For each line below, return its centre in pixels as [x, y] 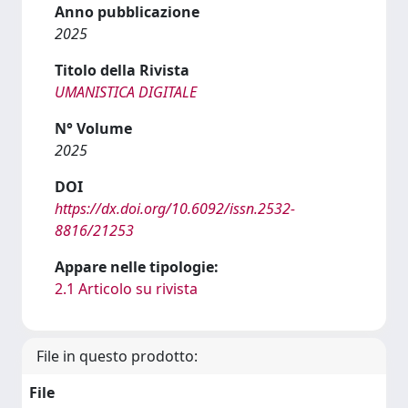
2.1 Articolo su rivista [126, 288]
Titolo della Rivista [122, 70]
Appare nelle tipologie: [137, 266]
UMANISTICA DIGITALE [126, 92]
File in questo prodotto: [117, 356]
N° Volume [93, 128]
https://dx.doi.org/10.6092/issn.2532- [175, 208]
